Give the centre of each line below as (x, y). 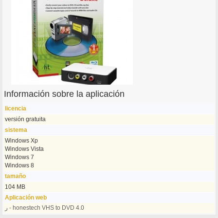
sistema (16, 130)
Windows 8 (20, 165)
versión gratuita (26, 119)
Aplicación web (26, 198)
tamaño (16, 176)
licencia (16, 109)
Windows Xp (22, 141)
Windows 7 (20, 157)
